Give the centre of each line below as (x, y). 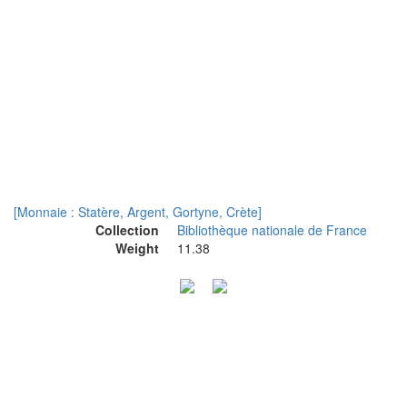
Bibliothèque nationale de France (272, 230)
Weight (137, 248)
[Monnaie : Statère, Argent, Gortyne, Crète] (138, 212)
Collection (127, 230)
